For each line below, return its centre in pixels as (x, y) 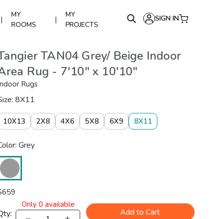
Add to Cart (140, 212)
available (59, 204)
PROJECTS (82, 25)
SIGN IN (167, 18)
